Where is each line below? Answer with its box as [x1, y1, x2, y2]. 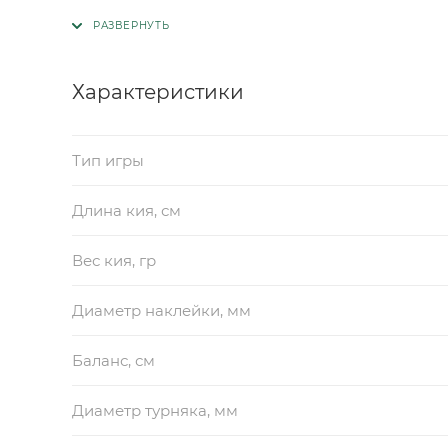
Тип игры [72, 151, 144, 171]
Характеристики [72, 80, 244, 105]
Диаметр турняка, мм [72, 401, 238, 421]
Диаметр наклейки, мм [72, 301, 251, 321]
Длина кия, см [72, 201, 181, 221]
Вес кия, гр [72, 251, 156, 271]
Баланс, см [72, 351, 155, 371]
